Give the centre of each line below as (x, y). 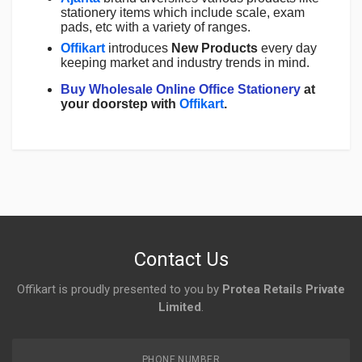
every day (287, 48)
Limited (180, 307)
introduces (138, 48)
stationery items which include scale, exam (183, 13)
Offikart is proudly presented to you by (120, 290)
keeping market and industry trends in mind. (185, 63)
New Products (215, 48)
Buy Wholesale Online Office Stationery (181, 90)
